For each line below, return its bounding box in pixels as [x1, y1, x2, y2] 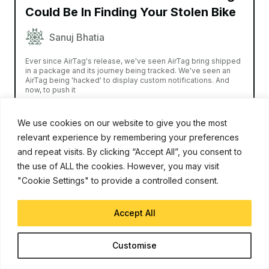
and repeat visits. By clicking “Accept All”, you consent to [17, 146, 242, 157]
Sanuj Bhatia [49, 31, 104, 44]
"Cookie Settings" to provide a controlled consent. [17, 175, 219, 186]
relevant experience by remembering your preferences [17, 131, 239, 142]
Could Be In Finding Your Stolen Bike [25, 5, 236, 20]
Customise [112, 240, 157, 250]
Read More [25, 108, 77, 121]
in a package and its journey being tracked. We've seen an [25, 66, 231, 76]
